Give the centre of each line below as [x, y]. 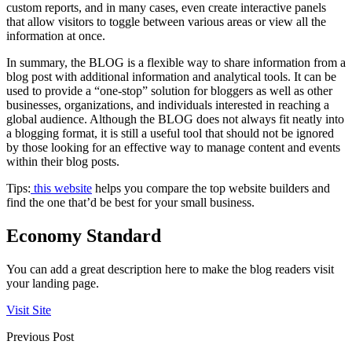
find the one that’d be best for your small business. [130, 203]
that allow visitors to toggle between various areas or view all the [166, 22]
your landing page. [53, 284]
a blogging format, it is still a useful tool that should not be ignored [170, 134]
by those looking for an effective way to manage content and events [173, 148]
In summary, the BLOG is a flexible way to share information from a [176, 63]
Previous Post [40, 337]
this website [61, 189]
